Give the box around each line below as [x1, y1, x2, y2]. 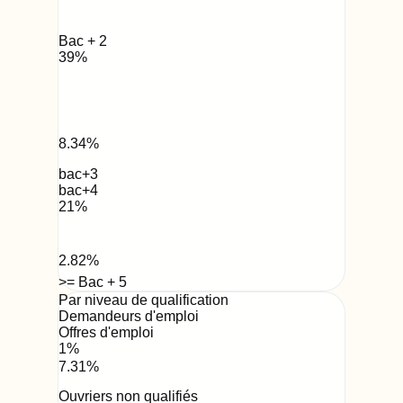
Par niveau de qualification [58, 291, 228, 308]
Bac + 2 [58, 32, 107, 49]
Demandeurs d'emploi [58, 308, 199, 324]
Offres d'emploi [58, 324, 154, 340]
